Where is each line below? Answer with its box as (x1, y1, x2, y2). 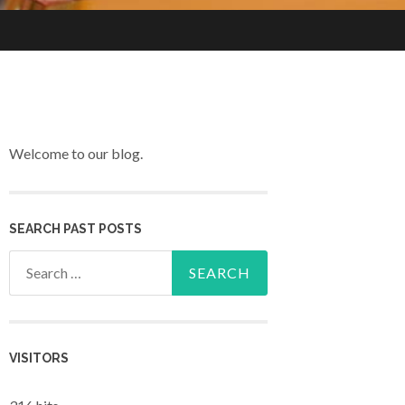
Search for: (9, 253, 76, 271)
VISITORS (9, 351, 69, 365)
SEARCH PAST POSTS (9, 221, 142, 236)
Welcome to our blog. (9, 145, 143, 163)
